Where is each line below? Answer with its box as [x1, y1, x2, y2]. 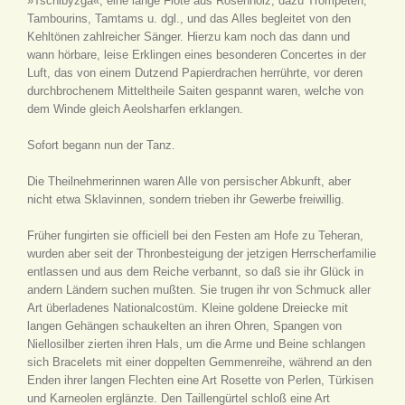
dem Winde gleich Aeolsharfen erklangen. [27, 102, 243, 116]
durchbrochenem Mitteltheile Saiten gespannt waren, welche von [27, 84, 363, 98]
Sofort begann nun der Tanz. [27, 138, 175, 152]
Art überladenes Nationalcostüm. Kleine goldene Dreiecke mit [27, 301, 348, 315]
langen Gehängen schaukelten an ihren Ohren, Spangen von [27, 319, 342, 333]
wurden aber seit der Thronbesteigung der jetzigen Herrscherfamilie [27, 247, 376, 260]
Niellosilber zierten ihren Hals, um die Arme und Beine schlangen [27, 337, 365, 351]
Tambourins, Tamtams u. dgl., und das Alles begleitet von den [27, 12, 351, 25]
